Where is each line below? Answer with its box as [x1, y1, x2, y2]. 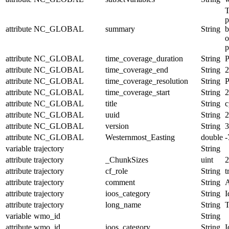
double [201, 132, 223, 142]
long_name [105, 200, 141, 209]
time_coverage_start [105, 87, 170, 97]
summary [105, 24, 135, 33]
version [105, 121, 129, 130]
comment [105, 177, 135, 187]
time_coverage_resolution [105, 76, 188, 85]
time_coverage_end [105, 65, 168, 74]
